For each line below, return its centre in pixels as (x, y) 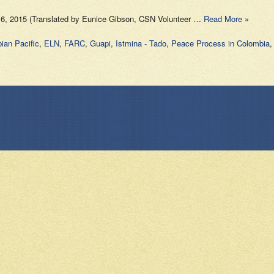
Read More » (226, 19)
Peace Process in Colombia (220, 43)
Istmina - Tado (141, 43)
